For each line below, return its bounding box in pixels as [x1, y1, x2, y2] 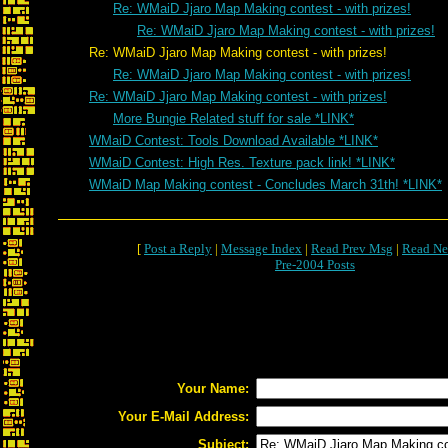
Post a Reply [144, 241, 212, 256]
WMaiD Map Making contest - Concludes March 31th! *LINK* [89, 177, 442, 192]
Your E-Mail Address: [118, 409, 249, 424]
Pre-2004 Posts [275, 257, 355, 272]
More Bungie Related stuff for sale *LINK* [113, 111, 354, 126]
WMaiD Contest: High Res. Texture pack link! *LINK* [89, 155, 395, 170]
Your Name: [177, 381, 249, 396]
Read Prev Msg [311, 241, 393, 256]
